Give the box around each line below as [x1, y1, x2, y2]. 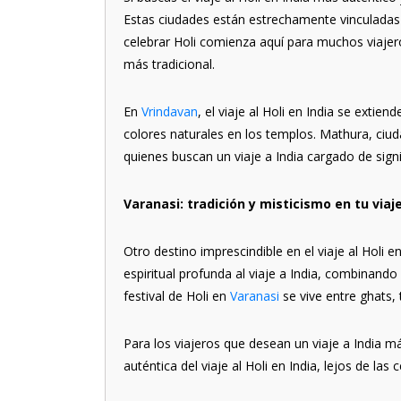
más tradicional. [124, 55, 215, 73]
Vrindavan [141, 103, 198, 120]
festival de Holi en [124, 287, 230, 304]
